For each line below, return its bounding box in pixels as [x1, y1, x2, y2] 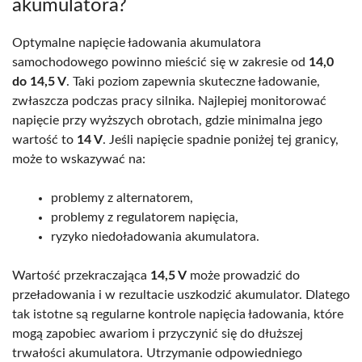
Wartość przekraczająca [12, 268, 150, 282]
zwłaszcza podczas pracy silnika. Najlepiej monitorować [12, 94, 326, 107]
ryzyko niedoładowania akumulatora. [51, 229, 259, 243]
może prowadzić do [187, 268, 300, 282]
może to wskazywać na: [12, 152, 145, 166]
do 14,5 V [12, 74, 66, 88]
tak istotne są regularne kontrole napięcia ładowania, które [12, 307, 343, 321]
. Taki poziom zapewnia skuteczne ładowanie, [66, 74, 320, 88]
